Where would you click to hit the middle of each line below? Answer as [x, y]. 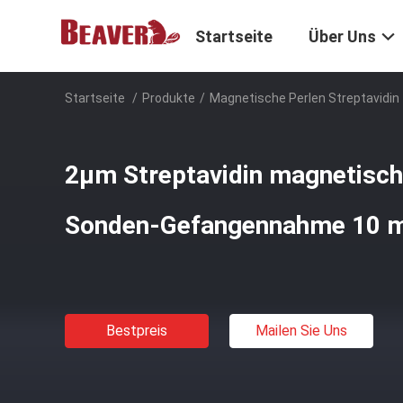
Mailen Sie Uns [301, 331]
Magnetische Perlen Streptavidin [304, 98]
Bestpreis [137, 331]
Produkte [169, 98]
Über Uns [342, 37]
